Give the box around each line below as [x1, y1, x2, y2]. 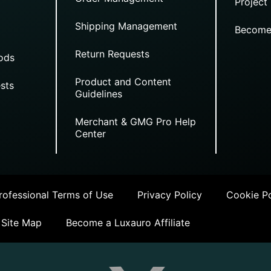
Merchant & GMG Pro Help [74, 116, 196, 128]
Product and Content [74, 76, 171, 88]
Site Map [1, 217, 42, 229]
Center [74, 128, 106, 140]
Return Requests [74, 48, 149, 60]
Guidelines [74, 88, 122, 100]
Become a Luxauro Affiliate [66, 217, 190, 229]
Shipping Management [74, 20, 177, 33]
